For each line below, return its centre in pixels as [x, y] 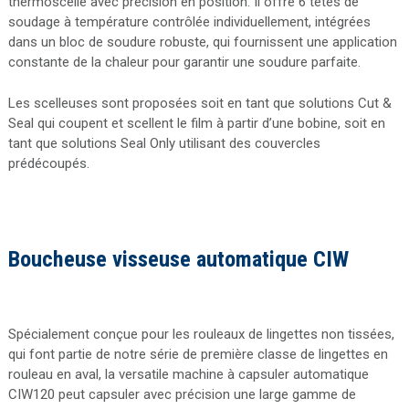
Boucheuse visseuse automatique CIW [178, 259]
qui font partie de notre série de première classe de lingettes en [198, 354]
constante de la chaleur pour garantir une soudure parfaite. [184, 63]
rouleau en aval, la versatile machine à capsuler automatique [188, 374]
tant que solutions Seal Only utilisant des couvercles [164, 143]
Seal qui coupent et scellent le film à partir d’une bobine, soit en [196, 123]
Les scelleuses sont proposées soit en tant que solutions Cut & [199, 103]
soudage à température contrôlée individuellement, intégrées [189, 22]
